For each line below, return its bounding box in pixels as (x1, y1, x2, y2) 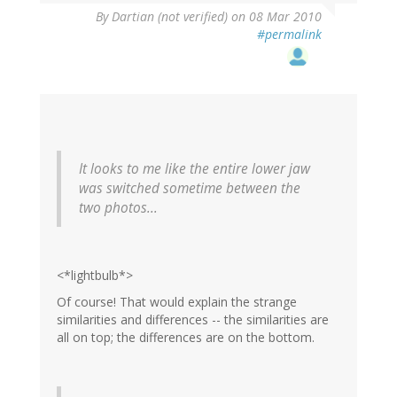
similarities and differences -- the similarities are (57, 311, 329, 329)
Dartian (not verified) (112, 8, 228, 26)
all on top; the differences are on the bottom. (57, 329, 315, 346)
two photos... (79, 198, 158, 218)
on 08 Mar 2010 (228, 8, 322, 26)
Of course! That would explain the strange (57, 293, 297, 311)
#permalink (257, 26, 322, 43)
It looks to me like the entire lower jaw (79, 160, 310, 179)
